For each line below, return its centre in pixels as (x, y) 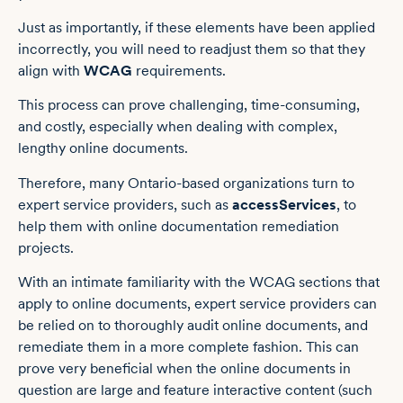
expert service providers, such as (125, 204)
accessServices (284, 204)
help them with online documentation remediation (179, 226)
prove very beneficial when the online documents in (184, 369)
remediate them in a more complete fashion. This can (188, 347)
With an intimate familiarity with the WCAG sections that (199, 282)
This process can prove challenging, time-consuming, (189, 105)
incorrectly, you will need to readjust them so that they (192, 49)
